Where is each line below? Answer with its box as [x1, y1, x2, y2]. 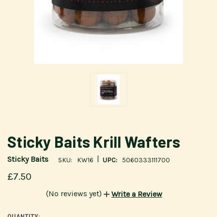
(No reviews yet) [46, 188, 102, 198]
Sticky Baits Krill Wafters [7, 132, 181, 151]
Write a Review [111, 189, 162, 199]
